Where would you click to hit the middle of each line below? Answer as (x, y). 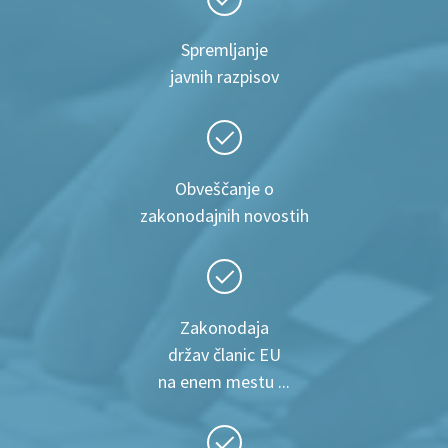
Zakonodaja (224, 327)
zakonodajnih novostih (224, 215)
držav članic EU (224, 354)
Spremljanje (224, 49)
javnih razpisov (224, 76)
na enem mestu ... (224, 381)
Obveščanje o (224, 188)
